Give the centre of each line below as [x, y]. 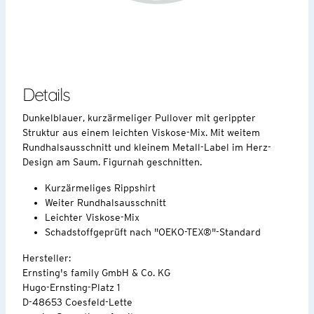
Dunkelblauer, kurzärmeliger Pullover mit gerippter [139, 117]
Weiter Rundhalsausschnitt [105, 202]
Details [46, 94]
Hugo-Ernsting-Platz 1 [73, 287]
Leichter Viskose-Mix [92, 217]
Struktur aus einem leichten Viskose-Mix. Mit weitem [141, 132]
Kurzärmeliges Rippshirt [100, 187]
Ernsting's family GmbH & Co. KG [96, 272]
